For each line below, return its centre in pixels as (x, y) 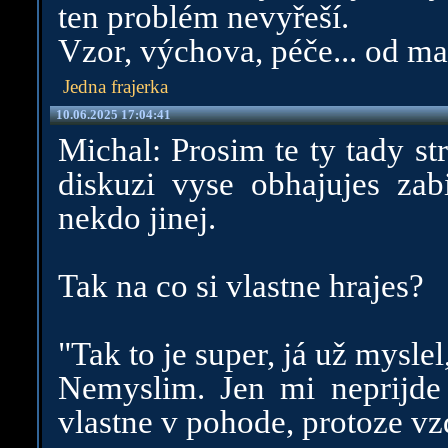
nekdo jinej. (136, 218)
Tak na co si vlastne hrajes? (240, 286)
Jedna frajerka (115, 86)
